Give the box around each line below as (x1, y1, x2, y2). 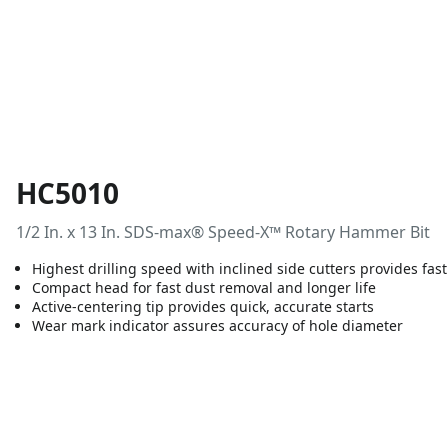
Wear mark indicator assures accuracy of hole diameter (32, 316, 403, 335)
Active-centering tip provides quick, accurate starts (32, 297, 374, 316)
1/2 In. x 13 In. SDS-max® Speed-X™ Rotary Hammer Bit (16, 221, 430, 243)
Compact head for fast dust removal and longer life (32, 278, 376, 297)
